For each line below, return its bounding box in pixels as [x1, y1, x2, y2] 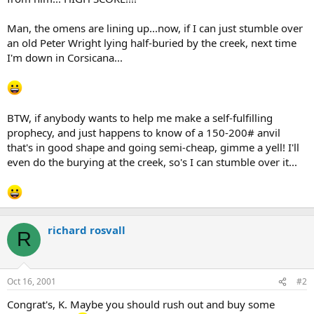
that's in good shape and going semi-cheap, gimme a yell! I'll [7, 139, 299, 154]
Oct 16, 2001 [7, 275, 56, 287]
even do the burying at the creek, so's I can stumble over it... [7, 154, 297, 169]
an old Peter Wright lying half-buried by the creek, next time [7, 35, 296, 50]
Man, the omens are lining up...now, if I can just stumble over [7, 20, 303, 35]
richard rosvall [48, 222, 125, 237]
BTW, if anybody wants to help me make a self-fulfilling [7, 110, 273, 125]
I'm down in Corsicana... [7, 50, 123, 64]
